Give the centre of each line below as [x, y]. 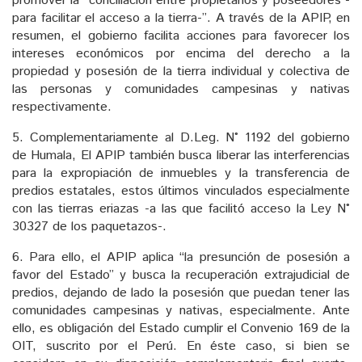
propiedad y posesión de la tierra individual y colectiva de [181, 72]
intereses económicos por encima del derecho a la [181, 54]
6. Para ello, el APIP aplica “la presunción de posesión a [181, 258]
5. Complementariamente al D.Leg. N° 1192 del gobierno [181, 138]
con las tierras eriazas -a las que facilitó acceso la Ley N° [181, 209]
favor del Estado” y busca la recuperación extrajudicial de [181, 276]
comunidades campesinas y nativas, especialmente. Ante [181, 311]
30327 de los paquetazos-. [89, 227]
